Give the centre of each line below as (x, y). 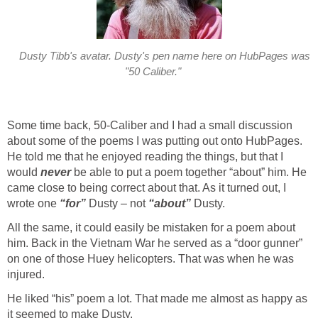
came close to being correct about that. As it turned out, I (147, 188)
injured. (26, 275)
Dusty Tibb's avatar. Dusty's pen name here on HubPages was (165, 56)
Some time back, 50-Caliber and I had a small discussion (150, 126)
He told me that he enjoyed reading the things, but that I (145, 157)
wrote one (33, 204)
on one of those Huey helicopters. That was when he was (150, 259)
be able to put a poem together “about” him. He (189, 172)
